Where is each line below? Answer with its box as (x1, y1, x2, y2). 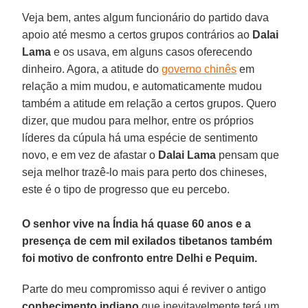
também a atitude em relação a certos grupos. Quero (22, 97, 277, 109)
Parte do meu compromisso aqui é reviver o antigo (22, 283, 267, 295)
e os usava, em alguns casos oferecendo (51, 45, 253, 58)
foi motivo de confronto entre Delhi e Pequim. (22, 252, 258, 264)
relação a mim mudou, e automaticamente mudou (22, 80, 263, 92)
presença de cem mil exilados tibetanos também (22, 234, 273, 247)
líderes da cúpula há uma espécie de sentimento (22, 131, 258, 144)
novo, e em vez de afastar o (22, 148, 159, 161)
